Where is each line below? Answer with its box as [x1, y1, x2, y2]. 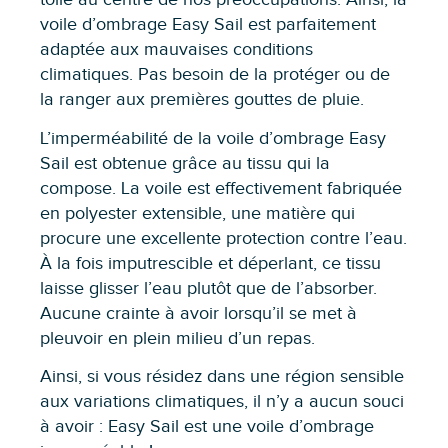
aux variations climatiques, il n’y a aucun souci [40, 391, 404, 413]
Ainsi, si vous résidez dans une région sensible [40, 366, 404, 388]
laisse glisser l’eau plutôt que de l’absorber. [40, 277, 377, 299]
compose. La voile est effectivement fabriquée [40, 177, 402, 199]
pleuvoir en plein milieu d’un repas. [40, 327, 315, 349]
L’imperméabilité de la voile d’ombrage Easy [40, 127, 386, 149]
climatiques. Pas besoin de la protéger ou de [40, 64, 390, 86]
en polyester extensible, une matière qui [40, 202, 355, 224]
